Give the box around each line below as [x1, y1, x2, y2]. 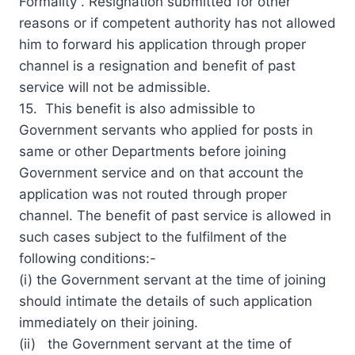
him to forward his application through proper [19, 36, 306, 52]
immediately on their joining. [19, 314, 198, 330]
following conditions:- [19, 250, 156, 266]
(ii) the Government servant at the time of [19, 335, 292, 352]
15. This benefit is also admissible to [19, 100, 255, 116]
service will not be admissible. [19, 78, 211, 95]
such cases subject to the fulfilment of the [19, 228, 287, 245]
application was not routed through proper [19, 185, 287, 202]
